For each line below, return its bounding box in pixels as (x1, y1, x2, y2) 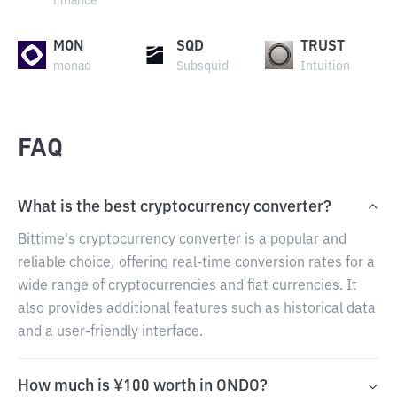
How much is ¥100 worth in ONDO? (18, 378, 268, 394)
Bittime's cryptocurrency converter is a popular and (18, 233, 346, 247)
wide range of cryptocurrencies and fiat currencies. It (18, 279, 357, 293)
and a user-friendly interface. (18, 325, 203, 339)
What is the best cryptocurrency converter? (18, 199, 331, 215)
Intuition (300, 60, 350, 73)
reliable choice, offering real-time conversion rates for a (18, 256, 375, 270)
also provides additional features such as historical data (18, 302, 376, 316)
